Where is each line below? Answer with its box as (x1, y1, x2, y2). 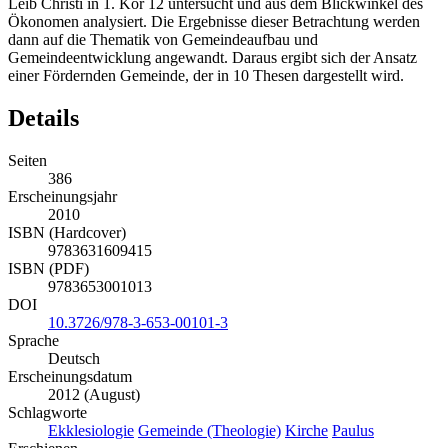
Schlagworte (8, 404, 87, 422)
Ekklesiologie (48, 422, 134, 440)
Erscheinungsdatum (8, 368, 132, 386)
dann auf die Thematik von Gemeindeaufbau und (8, 31, 318, 49)
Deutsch (48, 350, 100, 368)
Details (8, 105, 79, 132)
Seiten (8, 152, 47, 170)
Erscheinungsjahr (8, 188, 117, 206)
